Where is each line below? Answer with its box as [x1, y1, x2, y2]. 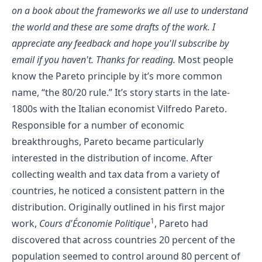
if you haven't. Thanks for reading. [35, 53, 175, 66]
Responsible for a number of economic [12, 119, 184, 132]
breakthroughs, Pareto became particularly [12, 135, 204, 148]
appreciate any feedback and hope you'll [12, 37, 178, 50]
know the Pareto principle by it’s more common [12, 70, 222, 82]
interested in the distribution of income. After [12, 151, 213, 164]
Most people [175, 53, 233, 66]
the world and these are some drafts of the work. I [12, 20, 215, 33]
